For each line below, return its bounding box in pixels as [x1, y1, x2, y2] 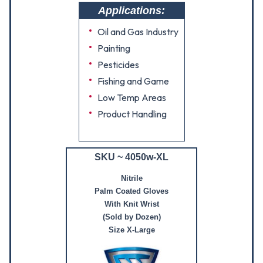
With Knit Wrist [104, 200, 159, 208]
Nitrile [120, 174, 143, 183]
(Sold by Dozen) [102, 213, 161, 221]
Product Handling [97, 108, 167, 120]
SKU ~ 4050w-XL [95, 152, 168, 162]
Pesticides [97, 59, 139, 70]
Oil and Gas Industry [97, 26, 178, 38]
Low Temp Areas [97, 92, 166, 103]
